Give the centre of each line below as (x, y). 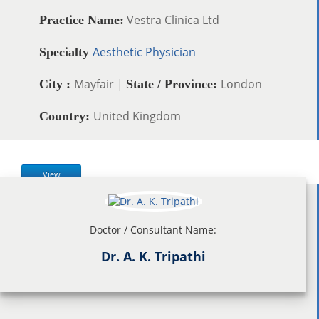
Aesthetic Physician (144, 52)
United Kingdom (137, 116)
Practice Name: (82, 20)
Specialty (66, 52)
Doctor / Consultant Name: (153, 229)
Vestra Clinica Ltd (172, 20)
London (241, 84)
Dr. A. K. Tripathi (153, 256)
